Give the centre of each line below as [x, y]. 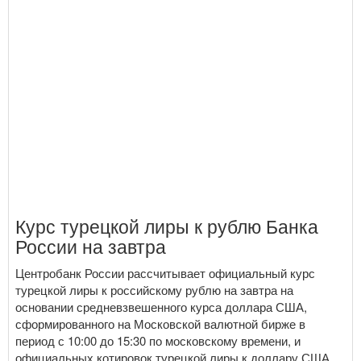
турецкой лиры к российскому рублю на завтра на [154, 290]
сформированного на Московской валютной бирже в [160, 324]
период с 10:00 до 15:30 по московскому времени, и [158, 341]
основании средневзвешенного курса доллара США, [161, 307]
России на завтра [91, 246]
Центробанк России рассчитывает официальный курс [165, 273]
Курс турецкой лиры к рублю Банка [167, 226]
